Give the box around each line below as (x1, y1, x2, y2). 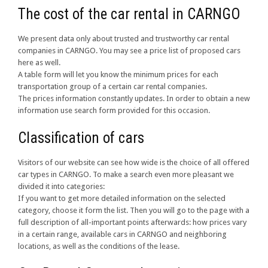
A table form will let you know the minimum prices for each (18, 70, 218, 80)
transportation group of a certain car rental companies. (18, 82, 207, 92)
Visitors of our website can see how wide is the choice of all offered (18, 158, 249, 167)
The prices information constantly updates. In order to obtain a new (18, 94, 250, 103)
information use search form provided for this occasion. (18, 106, 210, 115)
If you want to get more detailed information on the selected (18, 194, 226, 203)
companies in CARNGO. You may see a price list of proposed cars (18, 46, 240, 56)
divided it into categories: (18, 182, 105, 191)
